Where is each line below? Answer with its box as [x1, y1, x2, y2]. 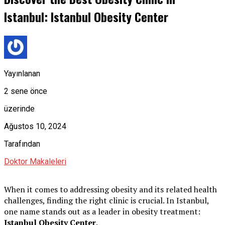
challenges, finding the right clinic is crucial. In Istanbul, [4, 194, 209, 206]
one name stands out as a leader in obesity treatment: [4, 205, 200, 217]
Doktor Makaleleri [4, 156, 66, 166]
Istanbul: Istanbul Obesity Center [4, 8, 168, 26]
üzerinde [4, 103, 35, 114]
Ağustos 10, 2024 [4, 121, 66, 131]
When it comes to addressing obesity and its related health [4, 183, 217, 195]
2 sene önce [4, 86, 47, 96]
